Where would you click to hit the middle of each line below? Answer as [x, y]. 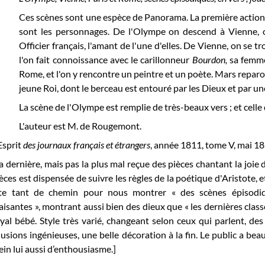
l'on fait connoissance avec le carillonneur [106, 59]
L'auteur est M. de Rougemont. [80, 125]
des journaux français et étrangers [86, 144]
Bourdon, [211, 59]
